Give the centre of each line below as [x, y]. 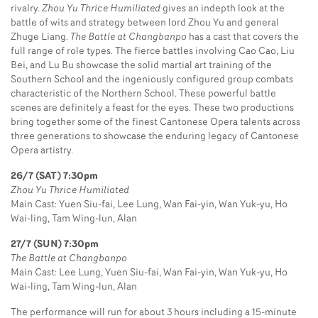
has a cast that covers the [243, 37]
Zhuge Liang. [40, 37]
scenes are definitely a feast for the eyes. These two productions [152, 108]
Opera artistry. [42, 150]
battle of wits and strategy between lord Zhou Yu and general [145, 23]
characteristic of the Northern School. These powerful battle [143, 94]
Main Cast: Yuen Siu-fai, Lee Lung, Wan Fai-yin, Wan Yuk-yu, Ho [149, 204]
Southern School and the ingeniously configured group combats [152, 79]
